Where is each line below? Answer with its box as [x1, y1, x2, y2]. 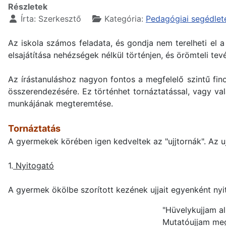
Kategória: [102, 14, 146, 24]
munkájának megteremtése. [8, 98, 113, 109]
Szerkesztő [38, 14, 81, 24]
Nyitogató [13, 160, 54, 171]
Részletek [8, 2, 47, 12]
